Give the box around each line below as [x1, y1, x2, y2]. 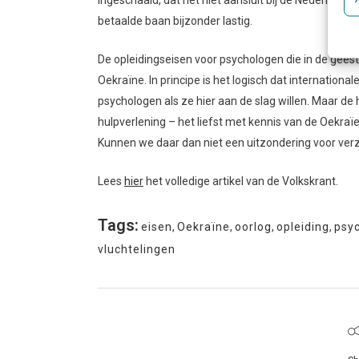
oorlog [235, 220, 272, 234]
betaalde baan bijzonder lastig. [98, 14, 252, 28]
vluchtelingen [98, 243, 175, 256]
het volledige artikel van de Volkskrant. [143, 175, 338, 188]
